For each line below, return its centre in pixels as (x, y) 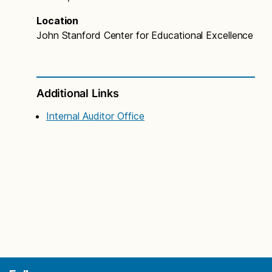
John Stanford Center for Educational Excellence (145, 35)
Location (58, 20)
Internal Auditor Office (95, 116)
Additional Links (78, 93)
